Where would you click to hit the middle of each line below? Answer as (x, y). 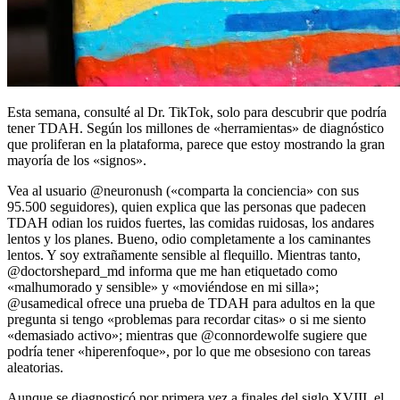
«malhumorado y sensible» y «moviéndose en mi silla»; (163, 287)
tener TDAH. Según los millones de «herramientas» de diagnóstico (196, 128)
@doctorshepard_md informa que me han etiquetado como (172, 271)
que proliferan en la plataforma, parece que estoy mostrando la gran (196, 144)
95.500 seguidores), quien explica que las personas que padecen (187, 206)
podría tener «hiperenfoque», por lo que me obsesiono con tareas (189, 351)
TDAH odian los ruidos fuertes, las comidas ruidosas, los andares (191, 222)
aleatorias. (35, 367)
